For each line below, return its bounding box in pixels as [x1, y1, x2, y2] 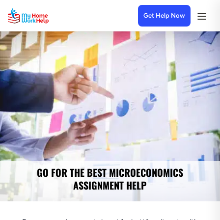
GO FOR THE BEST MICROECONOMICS [36, 165, 183, 180]
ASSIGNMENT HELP [73, 178, 147, 192]
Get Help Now [143, 12, 185, 19]
